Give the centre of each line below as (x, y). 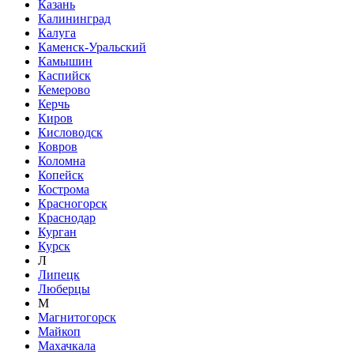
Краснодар (67, 218)
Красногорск (73, 203)
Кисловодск (70, 132)
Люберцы (64, 289)
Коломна (62, 161)
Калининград (74, 19)
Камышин (65, 61)
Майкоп (59, 331)
